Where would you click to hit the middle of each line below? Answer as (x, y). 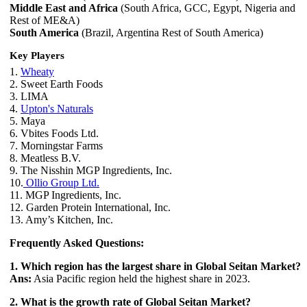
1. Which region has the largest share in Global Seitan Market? (155, 267)
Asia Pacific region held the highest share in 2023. (141, 279)
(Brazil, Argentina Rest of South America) (171, 33)
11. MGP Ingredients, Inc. (65, 195)
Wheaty (37, 72)
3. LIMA (29, 97)
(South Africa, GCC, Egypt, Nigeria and (207, 8)
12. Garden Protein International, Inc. (90, 208)
